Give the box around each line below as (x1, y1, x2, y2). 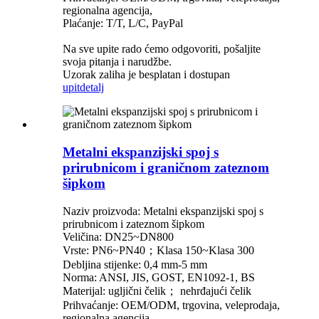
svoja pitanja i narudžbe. (63, 56, 172, 68)
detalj (80, 81, 104, 94)
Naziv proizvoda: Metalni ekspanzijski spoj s (63, 204, 263, 217)
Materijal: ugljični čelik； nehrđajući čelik (63, 284, 251, 297)
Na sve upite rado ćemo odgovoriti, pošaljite (63, 43, 261, 56)
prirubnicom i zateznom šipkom (63, 217, 204, 230)
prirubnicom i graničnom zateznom (63, 159, 269, 175)
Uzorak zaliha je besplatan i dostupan (63, 68, 230, 81)
